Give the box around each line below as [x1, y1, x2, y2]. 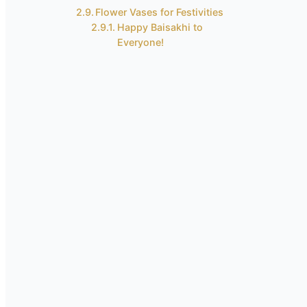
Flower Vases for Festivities [95, 6, 224, 18]
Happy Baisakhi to [116, 21, 203, 33]
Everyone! [116, 36, 164, 48]
